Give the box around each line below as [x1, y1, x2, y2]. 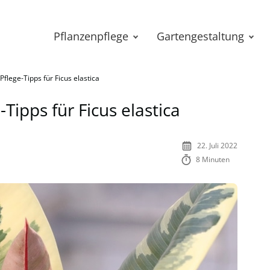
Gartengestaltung [157, 29, 244, 43]
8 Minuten [196, 154, 230, 165]
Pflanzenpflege [54, 29, 128, 43]
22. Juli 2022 [197, 140, 237, 151]
